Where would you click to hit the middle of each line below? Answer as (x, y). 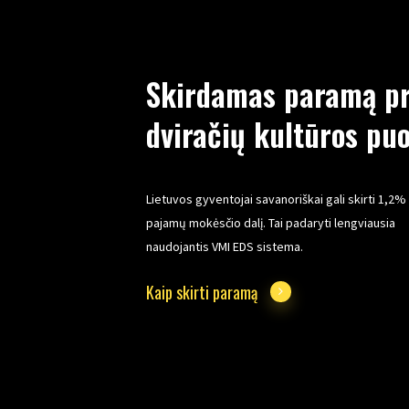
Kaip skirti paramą (201, 293)
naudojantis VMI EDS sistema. (224, 247)
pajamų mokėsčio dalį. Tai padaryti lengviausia (270, 223)
